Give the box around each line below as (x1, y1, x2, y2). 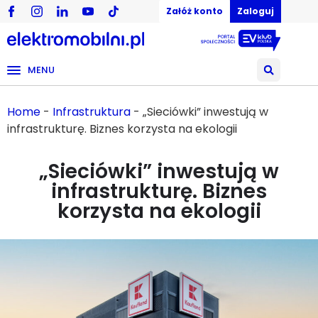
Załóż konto (166, 5, 223, 17)
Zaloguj (237, 5, 274, 17)
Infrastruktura (53, 104, 131, 120)
